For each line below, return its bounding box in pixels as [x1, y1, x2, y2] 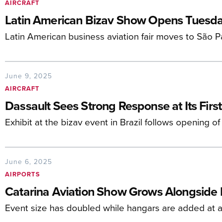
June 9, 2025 [5, 71, 52, 81]
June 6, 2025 [5, 157, 52, 166]
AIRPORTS [5, 169, 40, 179]
